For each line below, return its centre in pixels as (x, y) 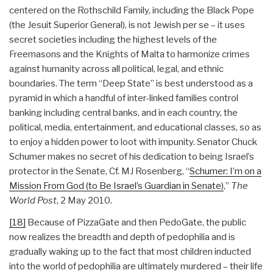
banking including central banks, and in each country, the (123, 112)
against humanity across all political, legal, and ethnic (116, 69)
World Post (33, 200)
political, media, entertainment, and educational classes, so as (135, 127)
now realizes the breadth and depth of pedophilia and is (122, 237)
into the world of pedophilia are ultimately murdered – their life (136, 266)
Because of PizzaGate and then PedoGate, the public (136, 222)
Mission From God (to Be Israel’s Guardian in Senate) (116, 186)
